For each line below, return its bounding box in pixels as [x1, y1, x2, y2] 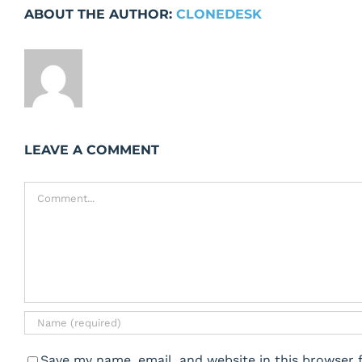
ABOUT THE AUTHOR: [24, 6, 176, 22]
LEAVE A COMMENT [24, 142, 159, 158]
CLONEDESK [176, 6, 262, 22]
